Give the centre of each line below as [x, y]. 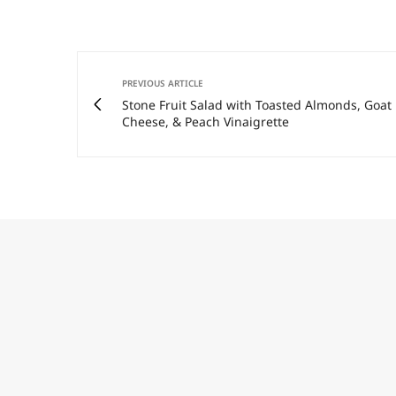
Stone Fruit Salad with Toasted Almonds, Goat [257, 105]
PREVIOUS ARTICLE [163, 84]
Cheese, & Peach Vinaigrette [206, 122]
